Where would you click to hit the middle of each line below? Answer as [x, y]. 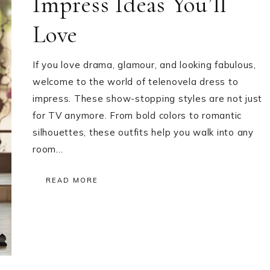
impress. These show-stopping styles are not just [147, 99]
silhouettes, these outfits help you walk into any [143, 132]
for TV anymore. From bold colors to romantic [137, 115]
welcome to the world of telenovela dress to [136, 82]
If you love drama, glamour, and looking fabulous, [144, 65]
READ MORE [72, 180]
